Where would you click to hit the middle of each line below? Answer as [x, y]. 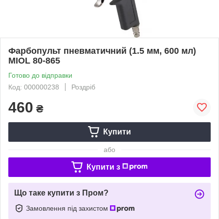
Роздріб [83, 87]
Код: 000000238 [34, 87]
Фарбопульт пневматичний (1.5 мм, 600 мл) [102, 51]
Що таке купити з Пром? [61, 193]
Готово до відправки [40, 75]
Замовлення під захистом [68, 208]
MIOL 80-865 [34, 60]
